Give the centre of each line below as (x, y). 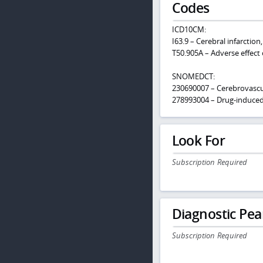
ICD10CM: (189, 29)
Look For (198, 140)
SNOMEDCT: (193, 76)
